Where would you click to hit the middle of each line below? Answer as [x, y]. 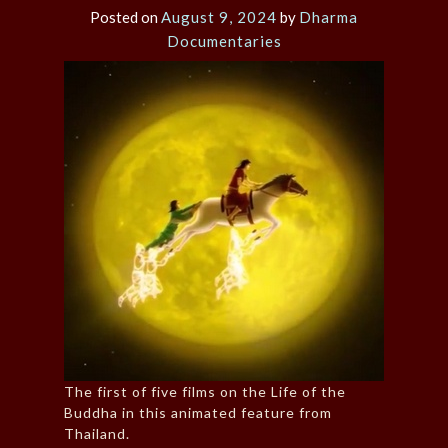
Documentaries [224, 41]
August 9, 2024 [219, 17]
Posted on [125, 17]
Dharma [328, 17]
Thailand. [97, 434]
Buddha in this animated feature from [198, 413]
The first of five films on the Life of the [205, 392]
